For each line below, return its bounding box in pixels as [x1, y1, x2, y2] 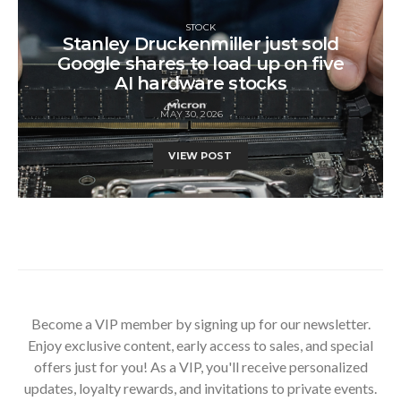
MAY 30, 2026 [160, 107, 224, 120]
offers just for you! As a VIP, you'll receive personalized [33, 357, 368, 375]
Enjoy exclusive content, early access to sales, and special [28, 336, 373, 354]
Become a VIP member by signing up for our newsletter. [30, 314, 371, 332]
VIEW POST [168, 149, 233, 162]
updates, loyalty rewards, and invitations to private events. [24, 379, 377, 397]
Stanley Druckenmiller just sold [62, 32, 339, 55]
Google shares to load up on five [57, 52, 344, 74]
